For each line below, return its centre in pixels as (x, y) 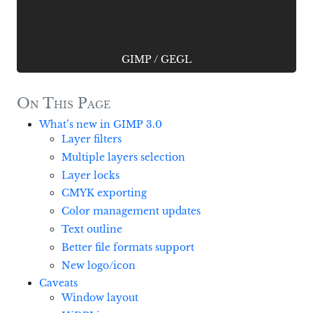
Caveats (58, 283)
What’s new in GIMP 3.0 (101, 124)
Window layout (100, 298)
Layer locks (90, 175)
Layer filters (92, 139)
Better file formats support (128, 247)
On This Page (64, 103)
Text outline (92, 229)
